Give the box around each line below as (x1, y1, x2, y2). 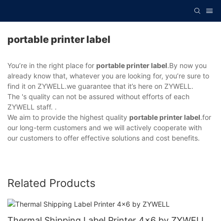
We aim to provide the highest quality (7, 113, 129, 122)
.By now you (167, 61, 207, 70)
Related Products (7, 177, 96, 190)
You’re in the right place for (7, 61, 96, 70)
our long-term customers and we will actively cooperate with (7, 123, 202, 132)
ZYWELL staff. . (7, 103, 57, 111)
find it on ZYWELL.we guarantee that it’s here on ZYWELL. (7, 82, 193, 91)
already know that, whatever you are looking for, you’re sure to (7, 72, 209, 80)
